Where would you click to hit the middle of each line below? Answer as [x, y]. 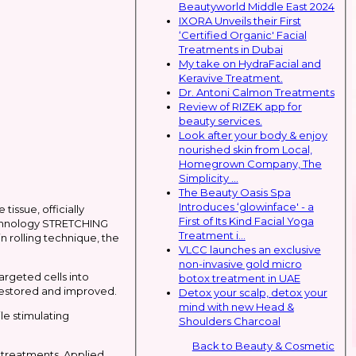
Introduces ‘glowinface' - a [246, 206]
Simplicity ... [208, 178]
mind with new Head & [236, 306]
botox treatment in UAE [239, 278]
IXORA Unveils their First [240, 20]
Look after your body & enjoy [253, 135]
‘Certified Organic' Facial [242, 35]
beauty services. [220, 120]
